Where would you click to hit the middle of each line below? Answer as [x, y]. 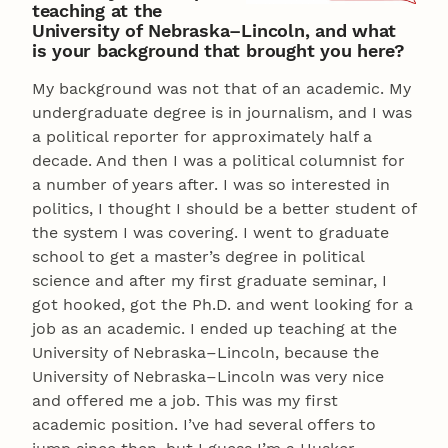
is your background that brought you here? [218, 50]
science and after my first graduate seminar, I [209, 280]
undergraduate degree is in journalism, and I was [222, 112]
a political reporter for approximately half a [202, 136]
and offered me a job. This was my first [185, 400]
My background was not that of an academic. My [221, 88]
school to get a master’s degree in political [198, 256]
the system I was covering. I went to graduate [210, 232]
